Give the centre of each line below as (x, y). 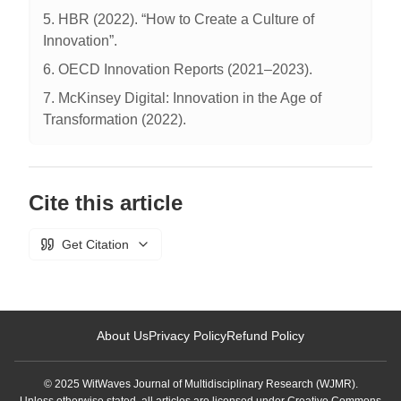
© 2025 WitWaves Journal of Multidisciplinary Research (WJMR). (200, 384)
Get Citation (95, 244)
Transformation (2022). (115, 119)
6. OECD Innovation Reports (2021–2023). (178, 69)
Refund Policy (265, 336)
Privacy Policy (188, 336)
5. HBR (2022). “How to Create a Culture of (179, 19)
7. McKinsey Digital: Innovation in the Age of (182, 98)
